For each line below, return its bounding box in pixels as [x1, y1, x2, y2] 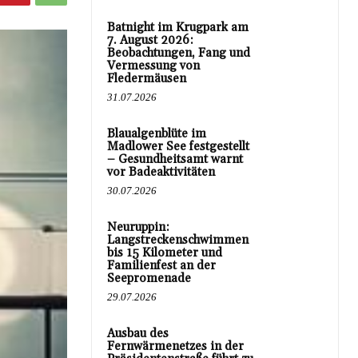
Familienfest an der [107, 258, 216, 273]
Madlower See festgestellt [107, 139, 249, 154]
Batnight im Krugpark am [107, 20, 249, 35]
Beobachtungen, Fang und [107, 46, 250, 61]
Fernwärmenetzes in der [107, 339, 244, 354]
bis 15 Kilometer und [107, 245, 222, 261]
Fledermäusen [107, 71, 186, 86]
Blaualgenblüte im [107, 126, 206, 141]
